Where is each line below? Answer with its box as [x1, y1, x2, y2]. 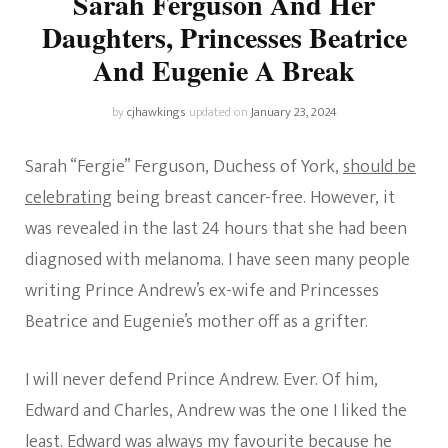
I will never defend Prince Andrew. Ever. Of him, [25, 365, 378, 395]
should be [343, 152, 416, 182]
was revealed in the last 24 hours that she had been [25, 214, 407, 244]
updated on [188, 101, 251, 123]
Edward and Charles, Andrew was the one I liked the [25, 396, 407, 426]
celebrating [25, 183, 112, 213]
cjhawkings [126, 101, 185, 123]
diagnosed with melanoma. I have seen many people [25, 245, 410, 275]
